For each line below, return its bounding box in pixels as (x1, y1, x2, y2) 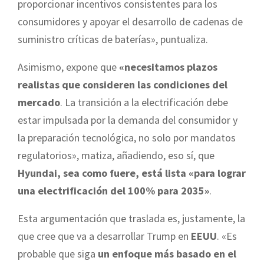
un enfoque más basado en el (98, 246, 236, 260)
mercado (18, 95, 60, 109)
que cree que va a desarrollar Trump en (18, 229, 191, 243)
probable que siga (18, 246, 98, 260)
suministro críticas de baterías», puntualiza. (18, 32, 208, 46)
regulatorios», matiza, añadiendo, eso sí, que (18, 148, 214, 162)
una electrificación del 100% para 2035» (18, 183, 209, 197)
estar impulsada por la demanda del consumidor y (18, 113, 237, 127)
